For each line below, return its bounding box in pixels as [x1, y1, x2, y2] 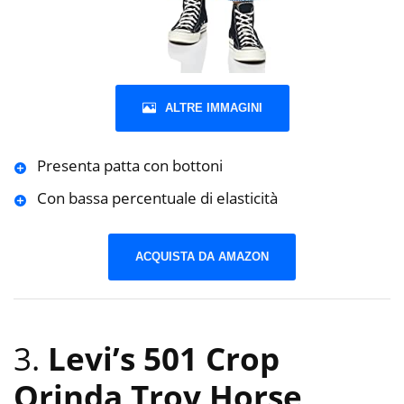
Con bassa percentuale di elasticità [36, 188, 278, 209]
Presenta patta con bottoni [36, 155, 223, 177]
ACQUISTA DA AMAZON [135, 249, 269, 263]
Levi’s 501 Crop [48, 337, 280, 381]
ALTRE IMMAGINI [164, 101, 262, 115]
